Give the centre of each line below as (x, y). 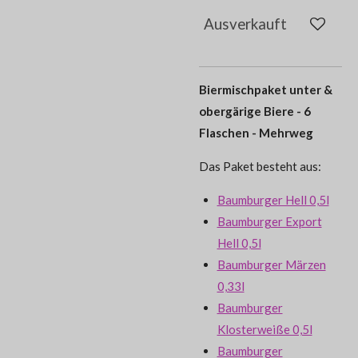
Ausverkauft (245, 23)
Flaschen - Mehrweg (256, 133)
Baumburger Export (269, 222)
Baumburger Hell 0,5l (273, 200)
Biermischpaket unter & (266, 90)
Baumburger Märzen (271, 265)
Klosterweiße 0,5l (265, 330)
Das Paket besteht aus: (260, 167)
